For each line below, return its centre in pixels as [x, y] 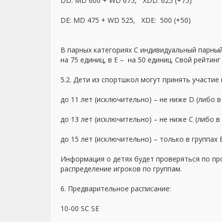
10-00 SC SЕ [80, 208]
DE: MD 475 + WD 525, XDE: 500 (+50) [126, 20]
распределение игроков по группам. [121, 169]
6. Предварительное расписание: [116, 189]
